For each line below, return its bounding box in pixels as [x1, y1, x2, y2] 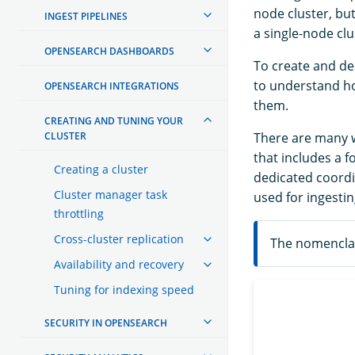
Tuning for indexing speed [54, 281, 194, 297]
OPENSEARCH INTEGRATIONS [44, 78, 179, 93]
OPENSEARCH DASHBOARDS [44, 44, 174, 58]
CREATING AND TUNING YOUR [44, 113, 183, 128]
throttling [54, 205, 104, 221]
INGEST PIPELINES [44, 9, 128, 23]
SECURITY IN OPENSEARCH [44, 315, 167, 330]
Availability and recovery [54, 256, 184, 272]
